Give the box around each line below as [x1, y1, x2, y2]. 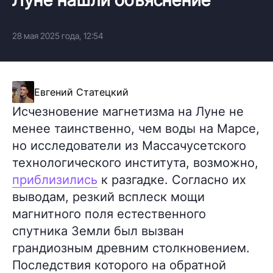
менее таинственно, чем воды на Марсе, [12, 121, 260, 136]
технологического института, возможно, [12, 155, 258, 170]
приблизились [12, 172, 97, 187]
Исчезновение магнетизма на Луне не [12, 104, 244, 119]
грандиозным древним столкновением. [12, 240, 250, 255]
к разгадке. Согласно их [97, 172, 246, 187]
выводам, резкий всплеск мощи [12, 189, 205, 204]
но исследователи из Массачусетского [12, 138, 246, 153]
